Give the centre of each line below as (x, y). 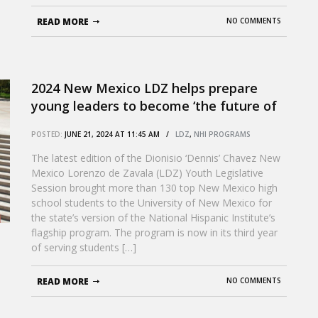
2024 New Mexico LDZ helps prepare (144, 88)
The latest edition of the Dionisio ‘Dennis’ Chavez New (156, 158)
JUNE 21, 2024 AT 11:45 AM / (119, 134)
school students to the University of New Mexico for (152, 203)
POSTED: (47, 134)
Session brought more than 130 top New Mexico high (154, 188)
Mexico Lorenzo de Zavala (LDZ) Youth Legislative (147, 173)
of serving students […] (84, 247)
